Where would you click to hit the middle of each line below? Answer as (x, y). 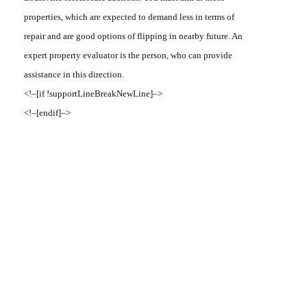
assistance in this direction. (74, 75)
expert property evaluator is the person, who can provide (128, 56)
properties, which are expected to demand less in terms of (129, 17)
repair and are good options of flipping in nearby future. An (133, 36)
